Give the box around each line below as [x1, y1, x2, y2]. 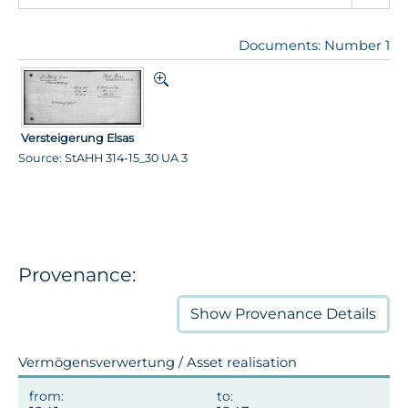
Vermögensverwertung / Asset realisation [18, 354, 297, 372]
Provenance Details [231, 305, 376, 323]
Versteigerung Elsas [21, 130, 135, 145]
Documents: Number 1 [239, 36, 390, 54]
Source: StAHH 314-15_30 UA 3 [18, 150, 188, 165]
